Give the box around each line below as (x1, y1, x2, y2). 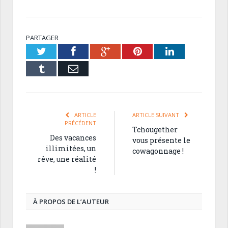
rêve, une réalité (38, 154, 96, 164)
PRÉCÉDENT (65, 119, 96, 127)
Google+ (109, 46, 146, 56)
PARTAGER (26, 33, 59, 43)
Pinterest (141, 46, 178, 56)
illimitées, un (46, 144, 96, 154)
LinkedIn (173, 46, 211, 56)
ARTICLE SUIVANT (132, 111, 181, 119)
